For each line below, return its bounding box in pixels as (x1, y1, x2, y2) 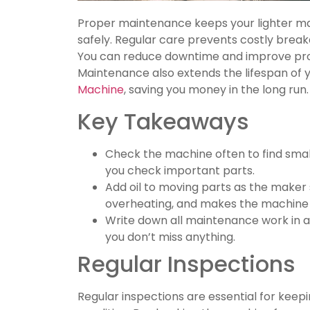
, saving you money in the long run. (124, 82, 309, 98)
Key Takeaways (77, 105, 249, 137)
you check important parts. (105, 162, 255, 179)
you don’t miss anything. (105, 228, 235, 245)
